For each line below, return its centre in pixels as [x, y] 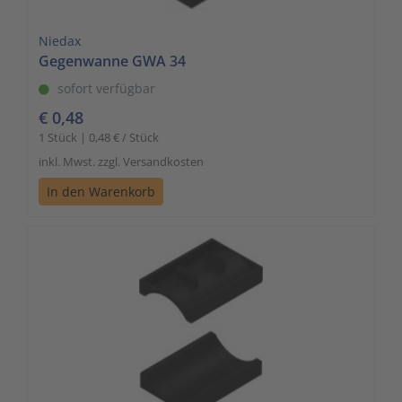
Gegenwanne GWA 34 [112, 61]
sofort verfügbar [106, 89]
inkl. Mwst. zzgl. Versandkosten [121, 162]
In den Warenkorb [101, 192]
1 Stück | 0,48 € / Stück [99, 138]
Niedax [60, 41]
